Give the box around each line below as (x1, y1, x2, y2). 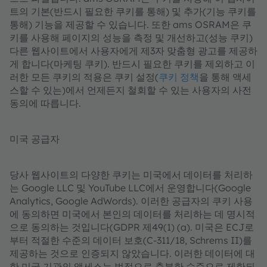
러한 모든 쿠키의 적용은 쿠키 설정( (10, 71, 159, 83)
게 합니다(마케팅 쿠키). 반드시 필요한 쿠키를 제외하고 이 (10, 58, 255, 70)
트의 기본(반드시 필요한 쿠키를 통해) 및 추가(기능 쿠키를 (10, 5, 256, 17)
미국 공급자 (10, 133, 60, 145)
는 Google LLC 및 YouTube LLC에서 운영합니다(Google (10, 182, 251, 194)
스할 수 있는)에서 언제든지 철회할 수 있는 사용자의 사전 (10, 84, 252, 96)
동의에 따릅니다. (10, 97, 81, 109)
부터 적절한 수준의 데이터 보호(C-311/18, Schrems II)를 (10, 234, 252, 246)
